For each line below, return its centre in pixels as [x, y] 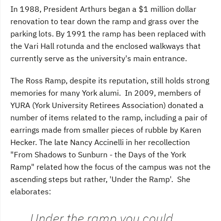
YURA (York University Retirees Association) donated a [107, 105]
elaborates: [31, 192]
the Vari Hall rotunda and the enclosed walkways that [106, 46]
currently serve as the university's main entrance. [99, 58]
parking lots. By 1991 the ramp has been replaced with [108, 34]
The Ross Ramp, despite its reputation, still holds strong [110, 81]
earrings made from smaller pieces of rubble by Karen [106, 130]
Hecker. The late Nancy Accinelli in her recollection [100, 142]
